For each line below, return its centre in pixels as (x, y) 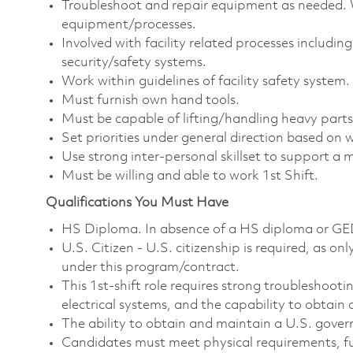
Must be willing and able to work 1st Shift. (190, 176)
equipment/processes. (129, 24)
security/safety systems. (134, 62)
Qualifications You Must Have (137, 203)
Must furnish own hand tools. (150, 100)
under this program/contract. (150, 267)
